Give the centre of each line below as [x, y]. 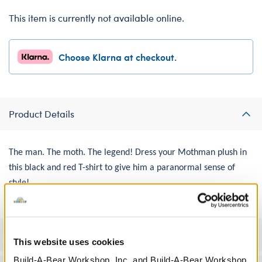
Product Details [42, 113]
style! [19, 183]
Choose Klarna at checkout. [118, 56]
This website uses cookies [69, 241]
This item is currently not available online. [96, 18]
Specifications [39, 234]
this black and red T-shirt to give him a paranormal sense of [122, 168]
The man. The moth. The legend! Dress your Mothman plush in [128, 152]
